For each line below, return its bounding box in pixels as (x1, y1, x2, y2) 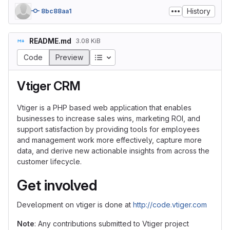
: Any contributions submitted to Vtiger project (34, 219, 189, 228)
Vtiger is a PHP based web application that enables (17, 103, 191, 112)
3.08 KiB (75, 37, 101, 45)
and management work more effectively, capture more (17, 136, 202, 144)
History (187, 7, 210, 15)
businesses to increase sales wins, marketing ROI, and (17, 114, 200, 123)
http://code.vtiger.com (133, 200, 207, 209)
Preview (55, 53, 83, 62)
